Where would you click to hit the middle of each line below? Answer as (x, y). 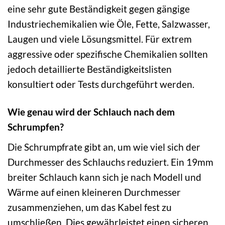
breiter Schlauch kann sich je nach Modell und (104, 177)
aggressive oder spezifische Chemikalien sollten (108, 54)
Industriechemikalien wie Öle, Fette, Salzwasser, (109, 24)
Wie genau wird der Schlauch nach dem (91, 112)
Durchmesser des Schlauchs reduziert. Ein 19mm (110, 162)
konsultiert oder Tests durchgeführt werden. (101, 84)
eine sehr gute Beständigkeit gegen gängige (99, 9)
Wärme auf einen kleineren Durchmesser (94, 192)
